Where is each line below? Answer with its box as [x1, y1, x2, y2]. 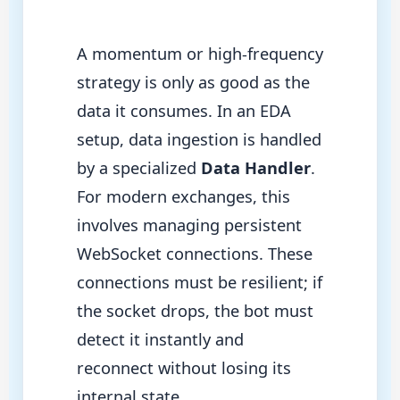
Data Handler [200, 156, 311, 179]
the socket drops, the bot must [76, 299, 313, 321]
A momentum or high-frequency [76, 42, 323, 64]
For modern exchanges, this [76, 185, 290, 207]
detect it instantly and [76, 328, 244, 350]
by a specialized [76, 156, 201, 179]
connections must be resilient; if [76, 271, 322, 293]
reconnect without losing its [76, 356, 291, 379]
